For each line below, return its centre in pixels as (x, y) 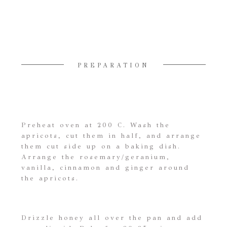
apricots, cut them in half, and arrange (111, 136)
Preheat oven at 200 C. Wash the (96, 125)
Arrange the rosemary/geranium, (96, 157)
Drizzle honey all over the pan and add (112, 218)
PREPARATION (113, 65)
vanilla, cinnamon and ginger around (106, 167)
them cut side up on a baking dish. (101, 146)
